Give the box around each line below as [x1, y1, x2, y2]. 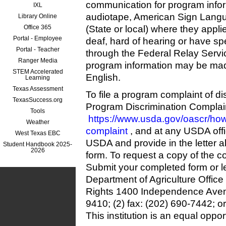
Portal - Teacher [16, 45, 60, 53]
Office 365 [24, 23, 52, 31]
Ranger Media [18, 56, 58, 64]
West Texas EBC [15, 129, 61, 137]
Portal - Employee [13, 34, 63, 42]
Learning [25, 74, 50, 81]
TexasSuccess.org [13, 96, 63, 103]
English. [86, 72, 121, 83]
